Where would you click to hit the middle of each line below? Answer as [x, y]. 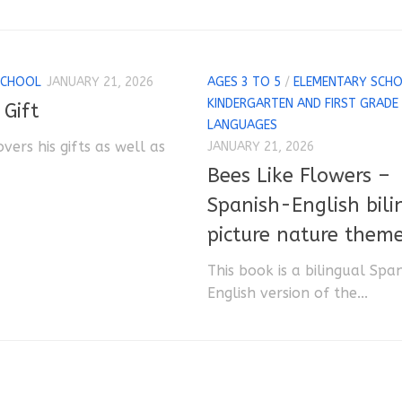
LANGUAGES [242, 125]
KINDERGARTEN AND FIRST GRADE [302, 103]
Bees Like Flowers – [298, 176]
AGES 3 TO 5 [244, 82]
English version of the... [287, 293]
